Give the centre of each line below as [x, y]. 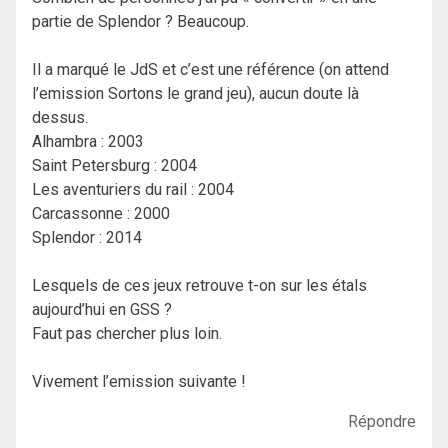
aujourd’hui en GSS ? [102, 310]
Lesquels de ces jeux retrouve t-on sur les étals [199, 286]
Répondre [382, 422]
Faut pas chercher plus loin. [127, 334]
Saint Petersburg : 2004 [114, 166]
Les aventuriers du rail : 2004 [133, 190]
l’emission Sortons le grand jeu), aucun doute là [195, 94]
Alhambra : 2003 [88, 142]
